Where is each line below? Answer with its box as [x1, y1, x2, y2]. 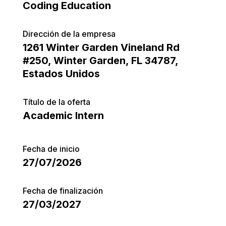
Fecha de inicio [22, 143, 80, 154]
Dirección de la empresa [22, 28, 116, 39]
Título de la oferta [22, 96, 90, 107]
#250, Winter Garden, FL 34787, [22, 54, 178, 67]
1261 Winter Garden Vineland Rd [22, 41, 180, 53]
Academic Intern [22, 109, 104, 122]
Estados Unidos [22, 67, 100, 80]
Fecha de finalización [22, 185, 103, 196]
